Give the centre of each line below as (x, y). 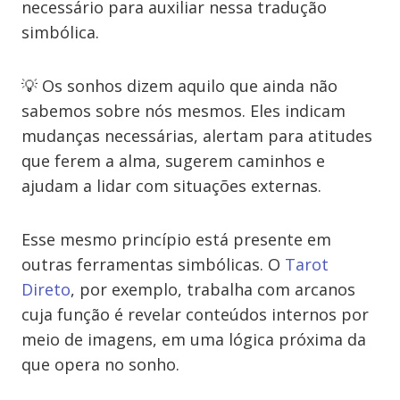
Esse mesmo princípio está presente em (176, 239)
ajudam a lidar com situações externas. (171, 186)
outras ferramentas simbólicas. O (153, 264)
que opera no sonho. (100, 364)
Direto (46, 289)
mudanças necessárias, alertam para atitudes (197, 136)
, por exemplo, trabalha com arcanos (213, 289)
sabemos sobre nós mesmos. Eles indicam (183, 111)
